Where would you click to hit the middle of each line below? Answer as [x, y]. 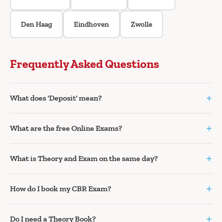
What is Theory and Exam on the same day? [84, 158]
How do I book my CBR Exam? [60, 188]
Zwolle [141, 24]
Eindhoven [91, 24]
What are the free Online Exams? [66, 128]
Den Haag [36, 24]
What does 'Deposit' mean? [56, 98]
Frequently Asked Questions [84, 63]
